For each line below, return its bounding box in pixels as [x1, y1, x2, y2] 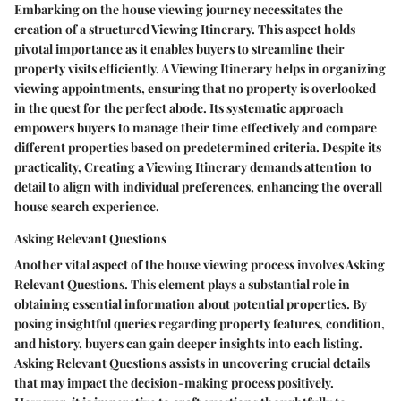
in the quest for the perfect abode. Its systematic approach [14, 99, 344, 117]
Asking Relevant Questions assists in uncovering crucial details [14, 354, 370, 372]
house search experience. [14, 198, 159, 216]
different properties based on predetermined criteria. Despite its [14, 139, 381, 157]
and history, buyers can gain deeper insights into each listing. [14, 335, 363, 353]
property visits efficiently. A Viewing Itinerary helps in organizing [14, 60, 386, 78]
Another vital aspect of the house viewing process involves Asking [14, 256, 385, 274]
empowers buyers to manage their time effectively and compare [14, 119, 377, 137]
